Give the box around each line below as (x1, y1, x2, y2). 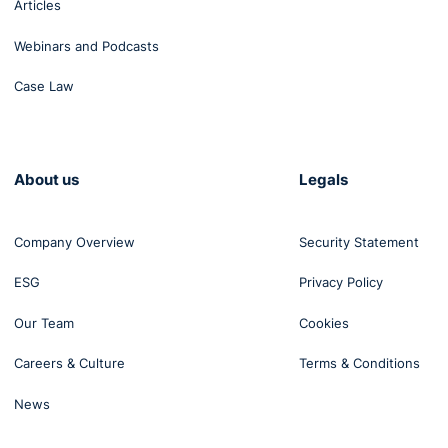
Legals (299, 169, 349, 189)
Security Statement (299, 233, 420, 250)
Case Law (14, 78, 74, 95)
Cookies (299, 314, 350, 331)
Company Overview (14, 233, 135, 250)
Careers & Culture (14, 355, 125, 372)
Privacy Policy (299, 274, 384, 291)
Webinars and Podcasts (14, 37, 159, 54)
